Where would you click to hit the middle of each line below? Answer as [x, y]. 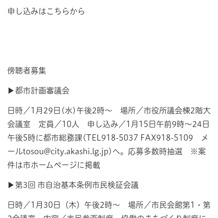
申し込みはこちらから [46, 11]
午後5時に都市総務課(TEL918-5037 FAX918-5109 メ [108, 137]
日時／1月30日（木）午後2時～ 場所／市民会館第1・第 [109, 205]
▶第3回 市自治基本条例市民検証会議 [73, 185]
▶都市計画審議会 [38, 91]
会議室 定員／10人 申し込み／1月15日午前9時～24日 [109, 124]
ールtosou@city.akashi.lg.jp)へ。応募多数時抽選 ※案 [107, 151]
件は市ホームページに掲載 [54, 165]
